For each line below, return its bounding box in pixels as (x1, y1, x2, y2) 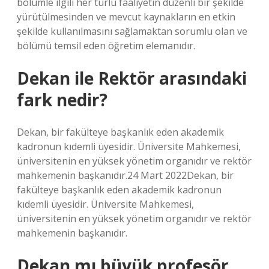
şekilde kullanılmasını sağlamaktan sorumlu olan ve (17, 25, 247, 38)
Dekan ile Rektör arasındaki (17, 67, 247, 89)
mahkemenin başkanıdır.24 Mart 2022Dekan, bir (17, 169, 234, 182)
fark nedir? (17, 88, 107, 111)
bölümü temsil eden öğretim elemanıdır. (17, 39, 195, 52)
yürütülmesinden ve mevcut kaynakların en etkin (17, 10, 235, 23)
